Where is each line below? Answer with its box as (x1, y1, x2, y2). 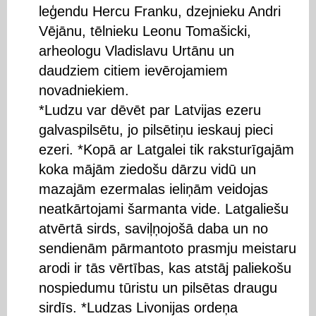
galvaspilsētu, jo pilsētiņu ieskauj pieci (39, 121, 273, 138)
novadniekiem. (39, 82, 129, 98)
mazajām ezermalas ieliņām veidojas (39, 181, 268, 197)
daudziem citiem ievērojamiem (39, 62, 228, 78)
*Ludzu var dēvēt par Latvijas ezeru (39, 102, 261, 118)
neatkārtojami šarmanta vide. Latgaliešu (39, 200, 288, 217)
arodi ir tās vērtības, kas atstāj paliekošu (39, 260, 291, 276)
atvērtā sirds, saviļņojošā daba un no (39, 220, 268, 236)
